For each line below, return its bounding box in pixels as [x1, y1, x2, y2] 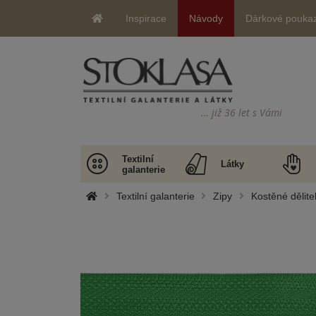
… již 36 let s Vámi [201, 105, 282, 119]
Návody [189, 13, 223, 24]
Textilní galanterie [116, 190, 195, 202]
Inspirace [126, 13, 166, 24]
